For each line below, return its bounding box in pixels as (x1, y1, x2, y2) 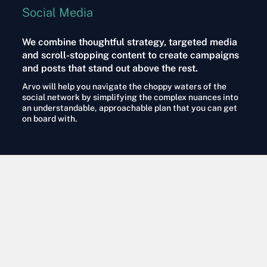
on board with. (21, 114, 77, 124)
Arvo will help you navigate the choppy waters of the (21, 82, 226, 92)
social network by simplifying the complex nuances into (21, 92, 238, 103)
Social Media (21, 5, 93, 20)
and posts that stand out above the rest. (21, 63, 198, 74)
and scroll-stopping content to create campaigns (21, 49, 239, 61)
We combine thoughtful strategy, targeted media (21, 36, 237, 48)
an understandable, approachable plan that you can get (21, 103, 237, 113)
